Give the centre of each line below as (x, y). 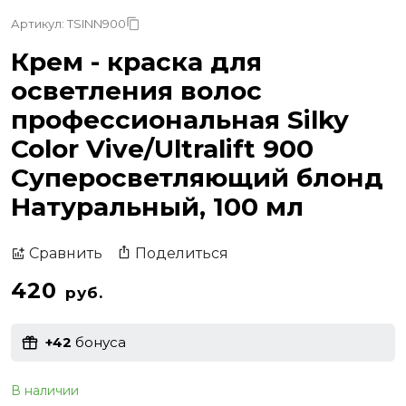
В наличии (45, 390)
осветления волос (136, 90)
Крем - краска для (136, 61)
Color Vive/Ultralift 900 (162, 148)
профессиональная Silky (180, 119)
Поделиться (182, 253)
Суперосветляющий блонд (197, 177)
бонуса (99, 343)
